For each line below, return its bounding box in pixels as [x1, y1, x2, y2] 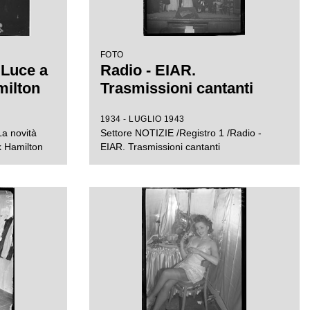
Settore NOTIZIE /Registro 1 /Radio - [100, 127, 262, 138]
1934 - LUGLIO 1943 [100, 114, 185, 124]
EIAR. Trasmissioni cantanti [100, 141, 220, 152]
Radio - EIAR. [100, 62, 196, 79]
